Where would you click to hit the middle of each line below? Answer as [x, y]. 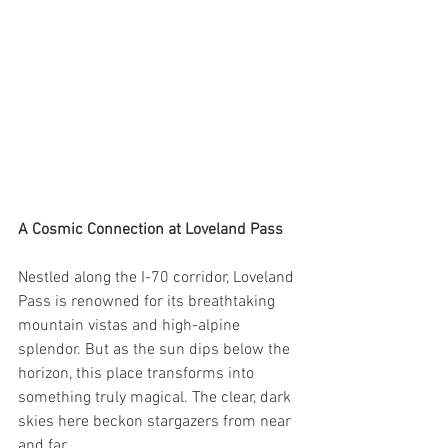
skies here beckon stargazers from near [156, 422]
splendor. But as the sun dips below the [156, 350]
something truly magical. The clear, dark [156, 398]
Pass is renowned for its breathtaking [148, 302]
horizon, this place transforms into [138, 374]
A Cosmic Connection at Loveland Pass [150, 230]
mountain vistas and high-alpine [131, 326]
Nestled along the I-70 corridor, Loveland [158, 278]
